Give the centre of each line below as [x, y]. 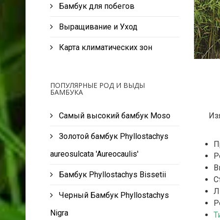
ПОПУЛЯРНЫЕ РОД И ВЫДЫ [97, 85]
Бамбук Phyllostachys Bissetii [112, 175]
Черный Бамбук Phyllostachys [114, 195]
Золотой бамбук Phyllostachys [114, 136]
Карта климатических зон [105, 47]
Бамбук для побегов [96, 6]
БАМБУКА [67, 92]
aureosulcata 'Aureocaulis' [94, 154]
